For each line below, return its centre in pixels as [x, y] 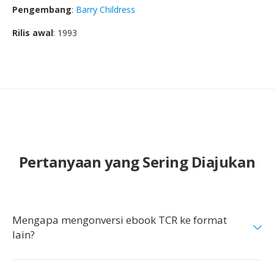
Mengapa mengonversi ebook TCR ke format [120, 220]
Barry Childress [106, 9]
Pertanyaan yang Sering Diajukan [137, 162]
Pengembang [42, 9]
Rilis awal [33, 33]
